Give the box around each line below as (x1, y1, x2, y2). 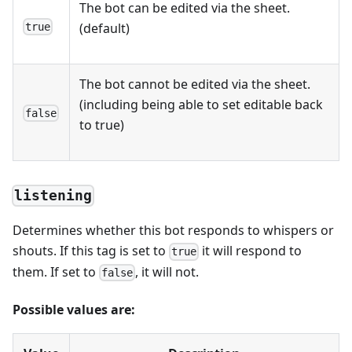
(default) (79, 19, 130, 37)
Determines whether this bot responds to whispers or (13, 222, 334, 240)
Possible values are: (13, 300, 135, 318)
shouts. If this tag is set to (13, 242, 169, 260)
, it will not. (135, 262, 200, 280)
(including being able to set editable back (79, 95, 323, 113)
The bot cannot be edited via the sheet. (79, 75, 310, 93)
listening (13, 187, 92, 204)
